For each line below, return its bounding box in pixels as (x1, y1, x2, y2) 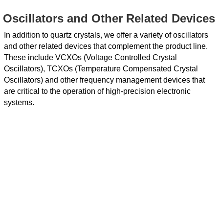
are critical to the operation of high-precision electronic (4, 87, 191, 95)
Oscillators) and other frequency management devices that (4, 75, 205, 84)
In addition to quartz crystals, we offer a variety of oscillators (4, 30, 208, 39)
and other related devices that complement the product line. (4, 42, 208, 50)
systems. (4, 98, 34, 107)
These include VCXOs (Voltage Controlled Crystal (4, 53, 177, 62)
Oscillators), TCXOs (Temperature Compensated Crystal (4, 64, 198, 73)
